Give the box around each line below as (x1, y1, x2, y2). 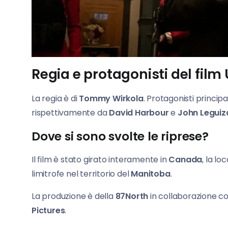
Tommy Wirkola (79, 93, 144, 105)
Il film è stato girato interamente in (32, 154, 169, 166)
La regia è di (32, 93, 79, 105)
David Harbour (107, 107, 171, 119)
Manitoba (131, 168, 170, 180)
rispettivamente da (32, 107, 107, 119)
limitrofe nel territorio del (32, 168, 131, 180)
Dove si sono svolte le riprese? (32, 128, 209, 145)
